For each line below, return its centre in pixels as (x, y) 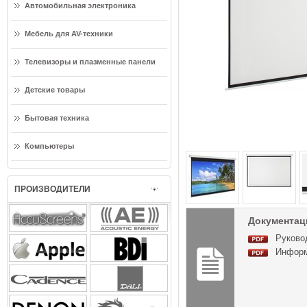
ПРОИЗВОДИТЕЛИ (52, 189)
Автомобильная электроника (80, 5)
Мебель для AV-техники (69, 34)
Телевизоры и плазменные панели (90, 62)
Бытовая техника (57, 118)
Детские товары (55, 90)
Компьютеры (49, 146)
